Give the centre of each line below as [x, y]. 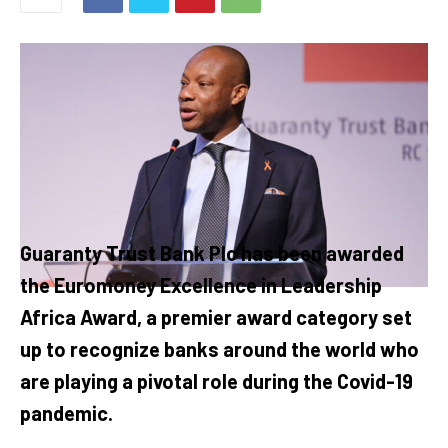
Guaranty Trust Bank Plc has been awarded [212, 253]
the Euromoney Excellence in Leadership [201, 285]
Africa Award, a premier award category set [216, 317]
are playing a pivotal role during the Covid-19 [216, 381]
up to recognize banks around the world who [219, 349]
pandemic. [66, 413]
